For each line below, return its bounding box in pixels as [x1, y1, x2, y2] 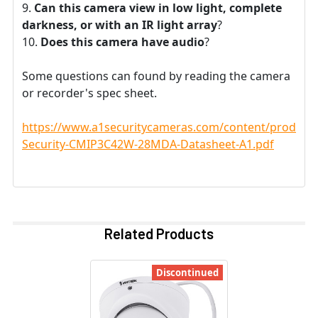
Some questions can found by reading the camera [22, 67, 290, 84]
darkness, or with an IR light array [22, 16, 217, 33]
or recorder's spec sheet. [22, 84, 157, 101]
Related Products [104, 224, 214, 242]
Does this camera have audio [40, 33, 204, 50]
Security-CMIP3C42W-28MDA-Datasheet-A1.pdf [22, 136, 274, 152]
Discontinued [156, 265, 219, 279]
